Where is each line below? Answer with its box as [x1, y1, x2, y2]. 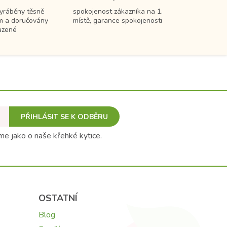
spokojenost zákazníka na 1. [72, 7, 163, 17]
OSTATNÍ [39, 192, 78, 205]
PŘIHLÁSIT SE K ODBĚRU [21, 112, 108, 122]
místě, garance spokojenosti [73, 16, 162, 26]
